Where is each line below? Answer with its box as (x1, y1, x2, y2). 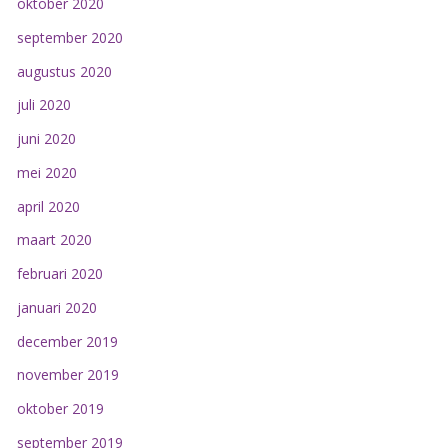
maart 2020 (16, 230, 92, 250)
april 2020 (16, 196, 80, 216)
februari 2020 (16, 264, 103, 284)
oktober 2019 (16, 399, 104, 419)
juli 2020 (16, 95, 71, 115)
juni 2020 (16, 129, 76, 149)
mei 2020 (16, 162, 77, 182)
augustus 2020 (16, 61, 112, 81)
